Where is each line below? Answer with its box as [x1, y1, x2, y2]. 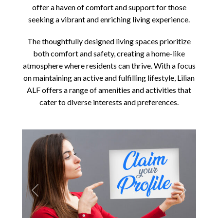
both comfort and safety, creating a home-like [33, 49, 185, 58]
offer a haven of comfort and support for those [32, 2, 186, 12]
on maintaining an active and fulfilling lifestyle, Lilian [23, 73, 195, 83]
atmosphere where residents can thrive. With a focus [22, 61, 196, 71]
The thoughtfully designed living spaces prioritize [27, 36, 191, 46]
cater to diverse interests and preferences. [39, 97, 179, 107]
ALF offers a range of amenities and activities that [27, 85, 191, 95]
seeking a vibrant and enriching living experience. [28, 15, 190, 24]
